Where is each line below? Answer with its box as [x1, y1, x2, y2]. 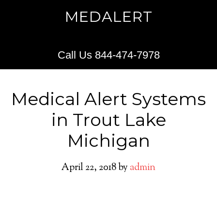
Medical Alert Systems [11, 88, 206, 109]
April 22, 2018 [62, 161, 116, 175]
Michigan [67, 130, 150, 151]
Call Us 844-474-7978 [57, 49, 160, 61]
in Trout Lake [51, 109, 166, 130]
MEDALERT [64, 8, 153, 26]
